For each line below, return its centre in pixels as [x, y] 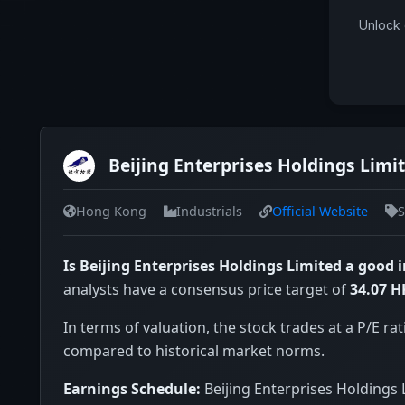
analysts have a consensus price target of [207, 290]
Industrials [209, 212]
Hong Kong [111, 212]
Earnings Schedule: [132, 389]
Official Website [320, 212]
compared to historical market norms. [194, 351]
